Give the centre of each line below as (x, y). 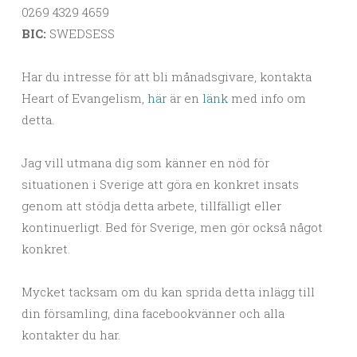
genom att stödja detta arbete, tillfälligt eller (151, 206)
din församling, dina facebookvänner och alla (153, 314)
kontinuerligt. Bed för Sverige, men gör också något (172, 228)
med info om (267, 98)
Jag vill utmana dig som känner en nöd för (145, 163)
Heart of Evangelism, (84, 98)
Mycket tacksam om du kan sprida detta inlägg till (168, 292)
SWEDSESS (80, 34)
